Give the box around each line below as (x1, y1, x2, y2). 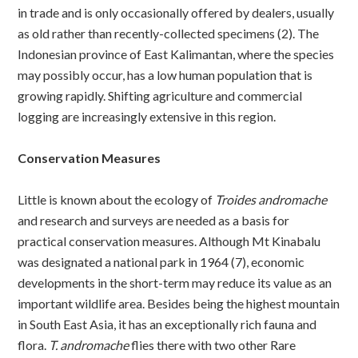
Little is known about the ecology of (18, 191, 216, 207)
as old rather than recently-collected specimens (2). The (18, 25, 320, 41)
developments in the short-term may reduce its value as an (18, 274, 332, 290)
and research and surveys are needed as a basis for (18, 212, 290, 228)
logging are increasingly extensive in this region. (18, 108, 276, 124)
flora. (18, 336, 50, 352)
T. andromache (49, 336, 129, 352)
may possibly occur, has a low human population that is (18, 66, 313, 82)
